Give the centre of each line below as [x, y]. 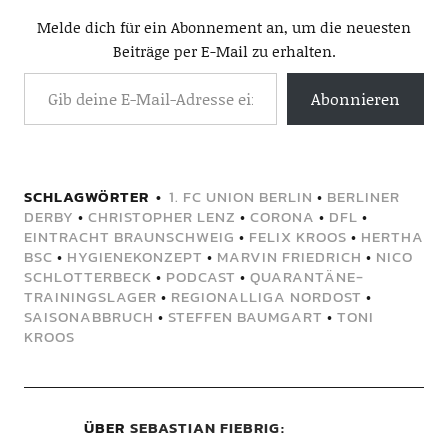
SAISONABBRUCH [88, 317]
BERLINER [363, 197]
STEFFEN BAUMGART [245, 317]
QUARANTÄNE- [306, 277]
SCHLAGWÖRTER [86, 197]
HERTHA [392, 237]
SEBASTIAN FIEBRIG [204, 428]
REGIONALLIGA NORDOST [266, 297]
